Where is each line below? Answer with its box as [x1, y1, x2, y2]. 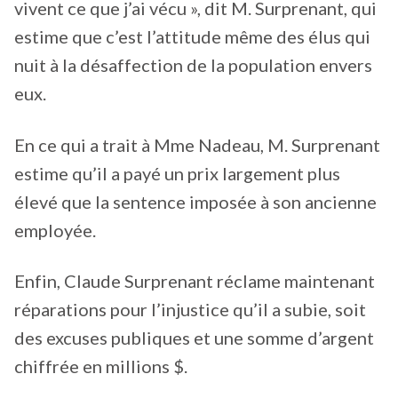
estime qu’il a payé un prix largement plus [14, 162, 340, 184]
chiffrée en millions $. [14, 355, 191, 378]
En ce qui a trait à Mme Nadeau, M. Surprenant [14, 133, 380, 155]
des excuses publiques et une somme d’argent [14, 327, 374, 349]
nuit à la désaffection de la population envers [14, 54, 372, 76]
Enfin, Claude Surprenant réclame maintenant [14, 270, 375, 292]
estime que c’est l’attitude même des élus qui [14, 26, 370, 48]
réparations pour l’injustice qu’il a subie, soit [14, 298, 366, 321]
